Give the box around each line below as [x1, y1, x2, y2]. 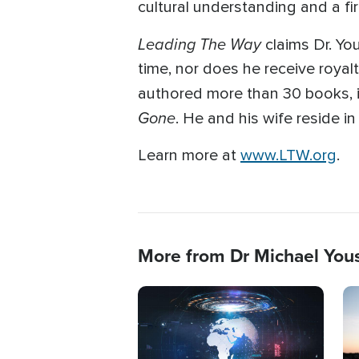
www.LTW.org [240, 146, 337, 166]
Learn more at [138, 146, 240, 166]
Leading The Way [138, 32, 261, 57]
